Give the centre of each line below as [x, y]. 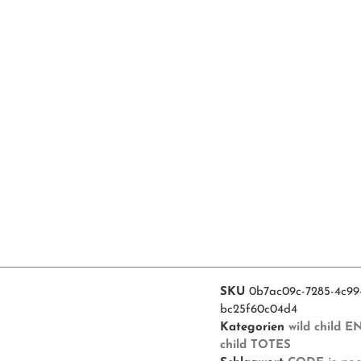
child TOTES [255, 345]
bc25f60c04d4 [258, 309]
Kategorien [252, 327]
